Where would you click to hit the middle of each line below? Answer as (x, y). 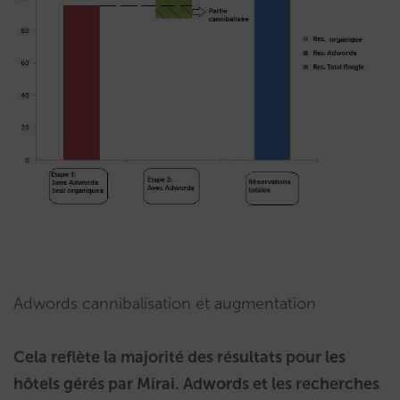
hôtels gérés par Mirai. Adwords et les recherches (196, 384)
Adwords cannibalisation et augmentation (165, 304)
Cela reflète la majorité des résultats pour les (179, 358)
